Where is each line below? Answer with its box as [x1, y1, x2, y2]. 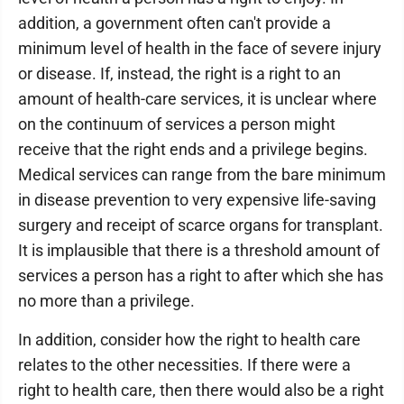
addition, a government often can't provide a [18, 14, 331, 32]
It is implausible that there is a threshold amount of [18, 241, 380, 260]
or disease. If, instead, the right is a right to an [18, 64, 341, 83]
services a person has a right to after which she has [18, 266, 383, 285]
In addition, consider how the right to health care [18, 330, 361, 349]
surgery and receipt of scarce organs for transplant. [18, 216, 383, 234]
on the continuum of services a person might [18, 115, 335, 133]
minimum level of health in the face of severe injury [18, 39, 381, 58]
